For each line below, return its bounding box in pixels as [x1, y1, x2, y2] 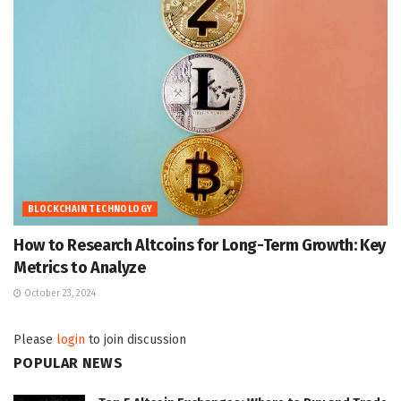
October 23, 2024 [21, 287, 96, 299]
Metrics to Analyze [13, 257, 146, 277]
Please [13, 331, 56, 347]
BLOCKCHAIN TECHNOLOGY [28, 203, 153, 215]
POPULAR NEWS [13, 354, 123, 371]
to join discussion [85, 331, 186, 347]
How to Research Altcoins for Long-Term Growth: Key [13, 235, 387, 255]
